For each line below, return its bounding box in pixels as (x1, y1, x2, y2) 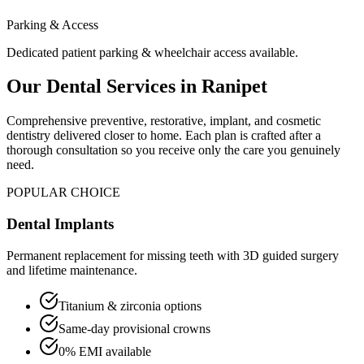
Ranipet (201, 76, 267, 97)
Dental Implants (6, 215, 114, 233)
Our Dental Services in (6, 76, 201, 97)
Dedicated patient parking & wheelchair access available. (6, 45, 298, 59)
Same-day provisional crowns (58, 321, 210, 336)
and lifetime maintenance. (6, 262, 137, 277)
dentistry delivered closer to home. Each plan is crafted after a (6, 128, 321, 143)
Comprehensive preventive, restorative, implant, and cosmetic (6, 114, 321, 128)
